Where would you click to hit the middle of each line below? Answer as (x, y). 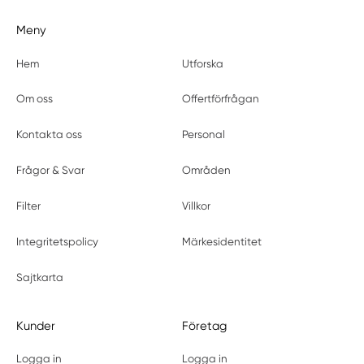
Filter (29, 206)
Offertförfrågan (220, 99)
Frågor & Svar (51, 171)
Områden (206, 171)
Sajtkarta (40, 277)
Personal (203, 135)
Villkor (196, 206)
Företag (204, 326)
